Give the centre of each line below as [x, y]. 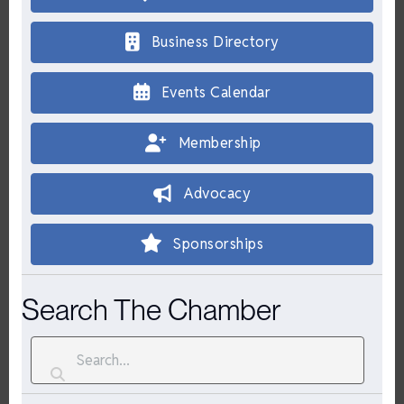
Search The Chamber [151, 310]
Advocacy [217, 194]
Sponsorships [218, 244]
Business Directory [215, 42]
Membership [220, 143]
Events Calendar [216, 93]
